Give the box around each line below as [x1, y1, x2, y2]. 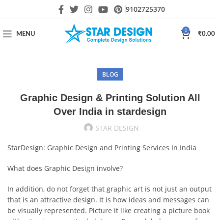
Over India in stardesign [54, 106, 166, 117]
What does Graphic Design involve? [7, 164, 123, 173]
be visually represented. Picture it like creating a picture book [7, 206, 210, 215]
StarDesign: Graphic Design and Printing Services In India [7, 143, 196, 152]
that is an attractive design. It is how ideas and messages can [7, 195, 209, 204]
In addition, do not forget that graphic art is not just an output [7, 184, 212, 193]
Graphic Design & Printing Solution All [20, 92, 200, 103]
